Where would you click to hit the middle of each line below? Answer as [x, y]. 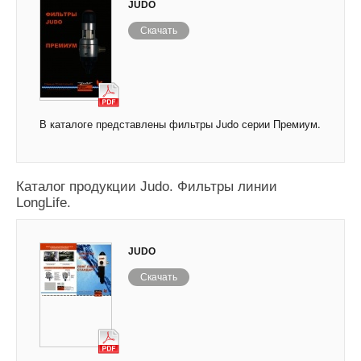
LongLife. [44, 203]
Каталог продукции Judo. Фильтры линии [147, 187]
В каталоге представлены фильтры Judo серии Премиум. [180, 124]
